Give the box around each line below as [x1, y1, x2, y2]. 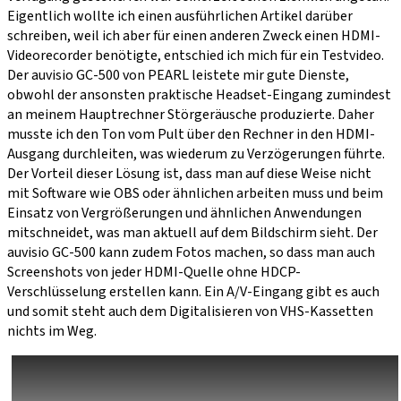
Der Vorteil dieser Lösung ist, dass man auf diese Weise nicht [7, 163, 371, 183]
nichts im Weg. [7, 320, 97, 341]
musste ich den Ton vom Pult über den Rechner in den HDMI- [7, 124, 375, 144]
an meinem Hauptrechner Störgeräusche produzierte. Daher [7, 104, 374, 124]
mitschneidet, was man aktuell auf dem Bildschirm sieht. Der [7, 222, 378, 243]
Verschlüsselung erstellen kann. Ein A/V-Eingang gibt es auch [7, 281, 380, 302]
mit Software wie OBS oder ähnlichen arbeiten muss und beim [7, 183, 383, 203]
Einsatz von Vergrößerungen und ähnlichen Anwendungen [7, 202, 362, 223]
